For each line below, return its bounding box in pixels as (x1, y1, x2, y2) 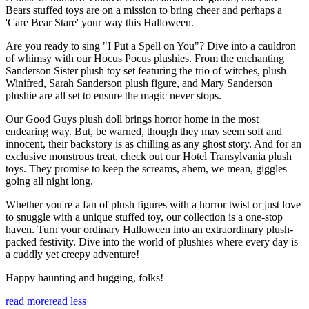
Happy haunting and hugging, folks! (6, 272, 163, 284)
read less (49, 295, 86, 308)
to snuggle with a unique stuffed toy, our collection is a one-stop (6, 211, 283, 223)
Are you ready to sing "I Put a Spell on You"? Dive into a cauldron (6, 40, 296, 52)
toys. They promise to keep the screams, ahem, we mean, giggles (6, 163, 287, 175)
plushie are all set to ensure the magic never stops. (6, 90, 221, 102)
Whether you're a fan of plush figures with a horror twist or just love (6, 199, 301, 211)
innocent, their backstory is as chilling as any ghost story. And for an (6, 138, 301, 150)
